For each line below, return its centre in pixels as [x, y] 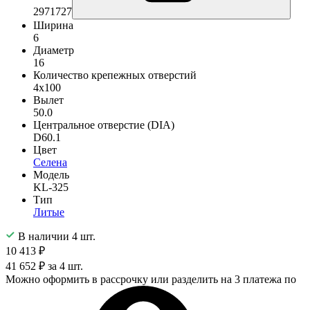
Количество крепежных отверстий [115, 75]
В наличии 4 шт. [55, 236]
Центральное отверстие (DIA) [104, 125]
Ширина [53, 25]
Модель [51, 174]
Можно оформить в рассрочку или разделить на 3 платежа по [151, 279]
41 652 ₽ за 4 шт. [44, 266]
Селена [50, 162]
